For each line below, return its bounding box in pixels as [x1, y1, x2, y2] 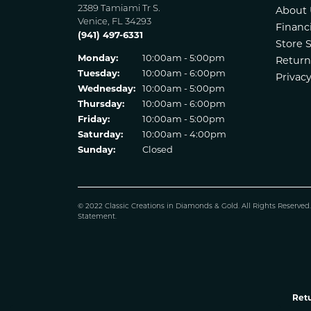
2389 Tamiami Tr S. [78, 4, 160, 13]
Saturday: [78, 128, 123, 140]
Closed [142, 144, 173, 155]
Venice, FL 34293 [78, 17, 151, 26]
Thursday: [78, 98, 124, 109]
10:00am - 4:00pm [142, 128, 226, 140]
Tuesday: [78, 67, 119, 78]
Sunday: [78, 144, 115, 155]
